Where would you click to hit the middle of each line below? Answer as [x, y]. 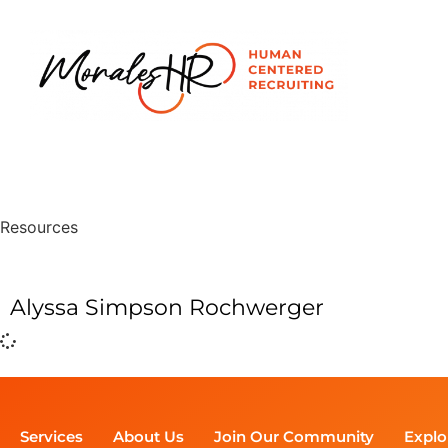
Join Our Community [294, 436]
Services [51, 436]
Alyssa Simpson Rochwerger [167, 307]
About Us [148, 436]
